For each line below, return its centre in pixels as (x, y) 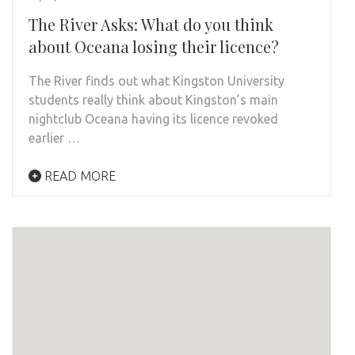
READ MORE (78, 176)
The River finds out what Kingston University (157, 81)
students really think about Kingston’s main (153, 100)
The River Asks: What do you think (151, 25)
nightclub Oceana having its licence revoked (153, 119)
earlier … (54, 138)
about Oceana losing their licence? (154, 47)
